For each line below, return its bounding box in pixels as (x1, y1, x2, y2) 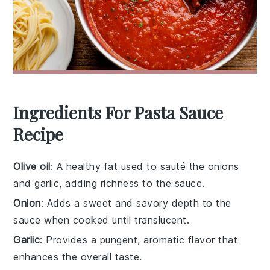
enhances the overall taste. (13, 250, 142, 263)
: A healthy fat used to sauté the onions (50, 160, 239, 172)
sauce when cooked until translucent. (13, 213, 190, 226)
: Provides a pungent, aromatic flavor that (40, 233, 238, 246)
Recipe (13, 122, 64, 145)
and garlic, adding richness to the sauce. (13, 177, 205, 189)
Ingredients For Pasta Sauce (13, 101, 224, 124)
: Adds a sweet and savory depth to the (40, 196, 231, 209)
